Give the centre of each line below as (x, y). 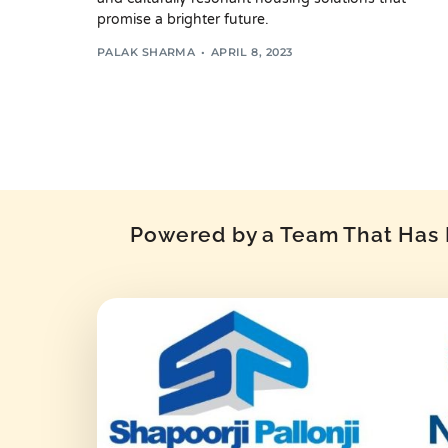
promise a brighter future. (183, 20)
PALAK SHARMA (146, 51)
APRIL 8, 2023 (251, 51)
